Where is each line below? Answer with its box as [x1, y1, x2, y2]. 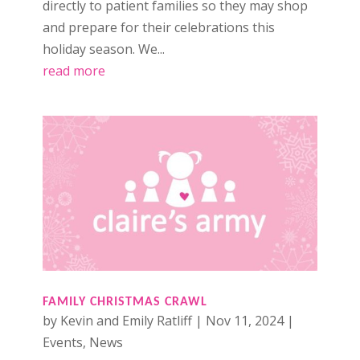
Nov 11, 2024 [205, 311, 284, 329]
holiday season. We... [42, 40, 165, 59]
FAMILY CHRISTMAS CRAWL [42, 295, 207, 309]
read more [42, 62, 105, 80]
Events [42, 333, 83, 351]
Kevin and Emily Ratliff [59, 311, 192, 329]
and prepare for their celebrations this [42, 18, 275, 37]
